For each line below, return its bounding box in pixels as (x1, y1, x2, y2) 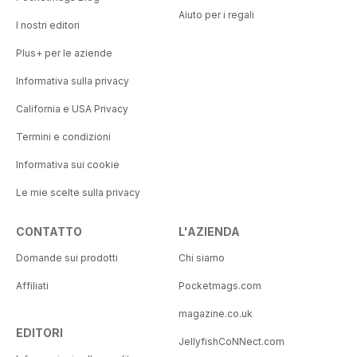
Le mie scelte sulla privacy (16, 186, 140, 199)
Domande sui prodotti (16, 252, 118, 265)
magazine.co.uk (178, 308, 253, 320)
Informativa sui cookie (16, 159, 120, 171)
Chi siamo (178, 252, 225, 265)
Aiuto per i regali (178, 9, 254, 22)
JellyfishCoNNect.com (178, 335, 284, 348)
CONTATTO (16, 225, 82, 239)
